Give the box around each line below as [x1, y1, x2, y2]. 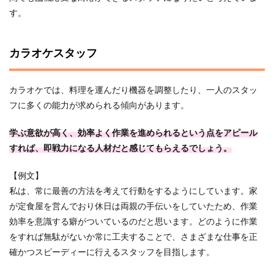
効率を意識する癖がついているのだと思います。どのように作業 [9, 218, 257, 226]
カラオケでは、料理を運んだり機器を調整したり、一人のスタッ [9, 86, 257, 95]
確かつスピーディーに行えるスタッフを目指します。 [9, 248, 215, 257]
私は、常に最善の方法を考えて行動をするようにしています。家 [9, 187, 257, 196]
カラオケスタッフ [9, 48, 97, 59]
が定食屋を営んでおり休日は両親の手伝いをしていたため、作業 [9, 202, 257, 211]
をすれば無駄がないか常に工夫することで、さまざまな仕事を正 [9, 233, 257, 242]
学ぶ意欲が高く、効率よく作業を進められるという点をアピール [9, 129, 257, 138]
